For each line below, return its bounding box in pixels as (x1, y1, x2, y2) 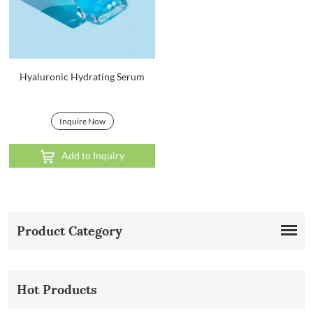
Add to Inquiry (61, 149, 124, 161)
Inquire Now (59, 115, 105, 126)
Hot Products (17, 281, 98, 298)
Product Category (17, 222, 123, 239)
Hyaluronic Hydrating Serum (20, 70, 145, 82)
